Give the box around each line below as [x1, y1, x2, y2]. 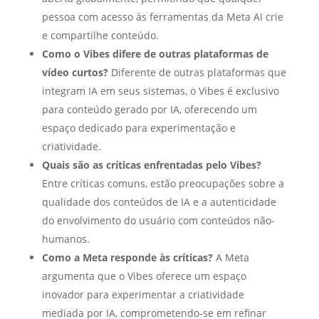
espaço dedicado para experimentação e [41, 121, 236, 135]
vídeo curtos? [41, 66, 108, 80]
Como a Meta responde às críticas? [41, 251, 213, 265]
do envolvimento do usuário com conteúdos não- [41, 214, 275, 228]
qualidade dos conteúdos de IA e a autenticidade [41, 195, 276, 209]
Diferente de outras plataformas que [108, 66, 286, 80]
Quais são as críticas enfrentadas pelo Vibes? [41, 158, 261, 172]
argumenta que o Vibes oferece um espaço [41, 269, 246, 283]
